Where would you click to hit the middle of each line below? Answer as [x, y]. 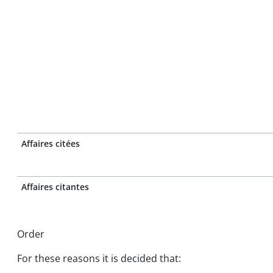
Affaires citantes [55, 187]
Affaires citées [51, 144]
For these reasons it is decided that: [99, 258]
